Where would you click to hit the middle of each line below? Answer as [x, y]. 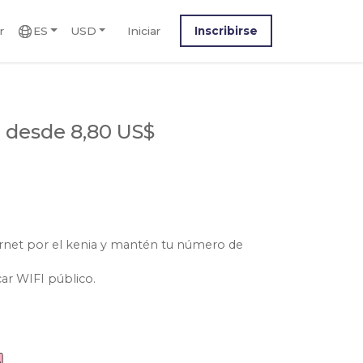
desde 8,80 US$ [81, 132]
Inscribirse [226, 30]
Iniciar [143, 30]
